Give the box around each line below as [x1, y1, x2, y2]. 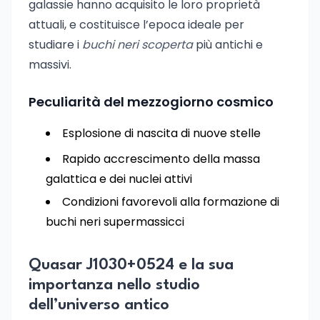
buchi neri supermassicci [46, 214, 184, 230]
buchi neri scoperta [82, 36, 193, 53]
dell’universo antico [29, 297, 169, 313]
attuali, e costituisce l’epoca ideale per [29, 16, 244, 33]
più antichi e [193, 36, 263, 53]
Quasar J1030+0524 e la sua [29, 257, 234, 273]
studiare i [29, 36, 82, 53]
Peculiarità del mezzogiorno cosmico [29, 93, 274, 111]
